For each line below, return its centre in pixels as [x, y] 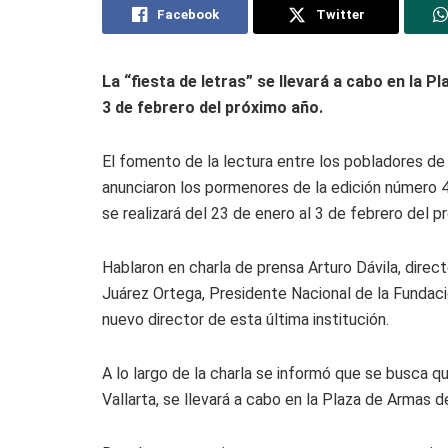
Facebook [187, 14]
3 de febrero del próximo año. [212, 107]
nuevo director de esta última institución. [245, 319]
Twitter [340, 14]
